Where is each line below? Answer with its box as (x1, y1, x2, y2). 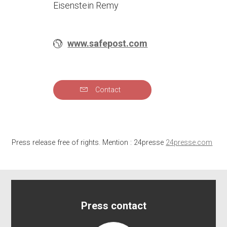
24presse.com (166, 138, 213, 147)
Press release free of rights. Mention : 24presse (12, 138, 166, 147)
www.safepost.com (67, 37, 148, 49)
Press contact (81, 200, 146, 212)
